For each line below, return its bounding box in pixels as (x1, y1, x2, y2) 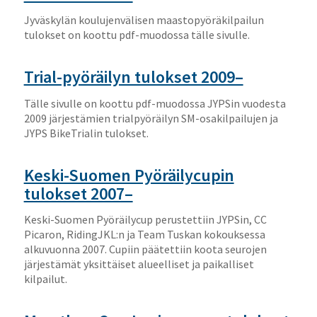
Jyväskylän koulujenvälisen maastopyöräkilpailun (23, 13, 264, 28)
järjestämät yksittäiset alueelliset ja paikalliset (23, 257, 254, 272)
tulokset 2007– (23, 182, 133, 204)
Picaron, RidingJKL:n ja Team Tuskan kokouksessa (23, 227, 265, 242)
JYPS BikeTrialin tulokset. (23, 125, 149, 140)
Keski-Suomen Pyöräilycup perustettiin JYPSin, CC (23, 212, 267, 227)
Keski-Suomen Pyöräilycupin (23, 163, 234, 186)
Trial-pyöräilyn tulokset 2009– (23, 66, 243, 88)
